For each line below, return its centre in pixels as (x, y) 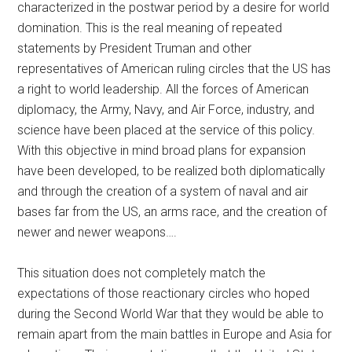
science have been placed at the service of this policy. (167, 130)
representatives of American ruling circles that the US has (174, 68)
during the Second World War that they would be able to (171, 313)
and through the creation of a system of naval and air (163, 191)
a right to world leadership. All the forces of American (163, 89)
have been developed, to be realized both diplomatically (172, 170)
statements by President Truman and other (135, 48)
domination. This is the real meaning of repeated (150, 27)
